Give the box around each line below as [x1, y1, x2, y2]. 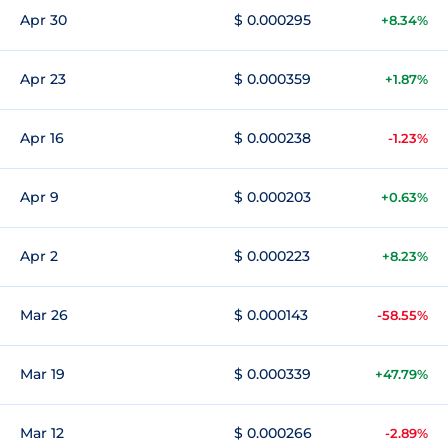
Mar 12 [20, 424, 64, 442]
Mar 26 [20, 306, 68, 324]
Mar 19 [20, 365, 65, 383]
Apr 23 [20, 70, 66, 88]
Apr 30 [20, 11, 67, 29]
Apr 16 [20, 129, 64, 147]
